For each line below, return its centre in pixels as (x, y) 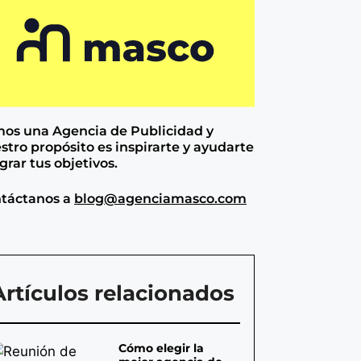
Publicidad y (172, 131)
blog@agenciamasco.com (160, 199)
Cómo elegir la (162, 349)
